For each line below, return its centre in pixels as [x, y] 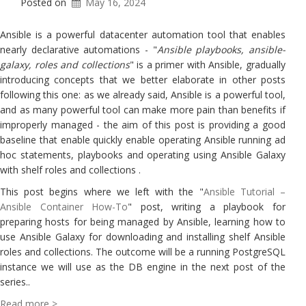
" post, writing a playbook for [207, 207]
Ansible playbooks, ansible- [221, 50]
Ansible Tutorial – [245, 192]
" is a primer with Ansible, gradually [208, 65]
